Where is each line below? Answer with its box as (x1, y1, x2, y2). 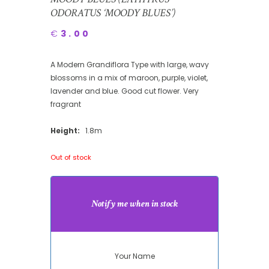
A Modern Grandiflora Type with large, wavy (50, 59, 209, 70)
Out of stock (50, 153, 91, 162)
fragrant (50, 98, 81, 109)
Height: (50, 125, 80, 136)
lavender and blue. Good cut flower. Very (50, 85, 199, 96)
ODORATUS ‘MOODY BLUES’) (50, 6, 175, 20)
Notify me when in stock (91, 198, 178, 211)
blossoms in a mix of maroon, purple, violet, (50, 72, 208, 83)
